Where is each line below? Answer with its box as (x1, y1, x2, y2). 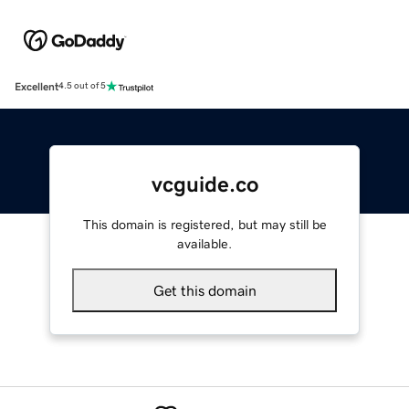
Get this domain (152, 282, 257, 298)
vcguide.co (151, 173, 258, 195)
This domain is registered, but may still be (82, 217, 327, 231)
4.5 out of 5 (58, 81, 106, 91)
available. (177, 236, 232, 250)
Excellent (15, 80, 58, 92)
